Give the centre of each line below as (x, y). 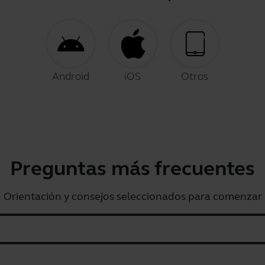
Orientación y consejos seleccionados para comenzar (132, 196)
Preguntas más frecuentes (132, 169)
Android (70, 76)
